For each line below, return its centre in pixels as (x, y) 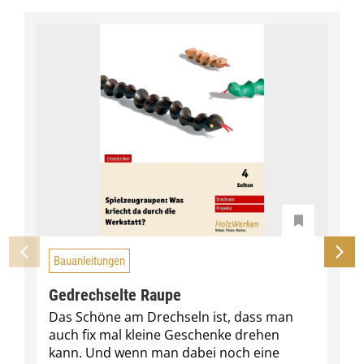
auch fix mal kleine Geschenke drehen (164, 335)
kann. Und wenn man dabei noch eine (164, 353)
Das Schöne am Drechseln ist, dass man (171, 317)
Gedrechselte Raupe (115, 295)
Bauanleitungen (89, 260)
